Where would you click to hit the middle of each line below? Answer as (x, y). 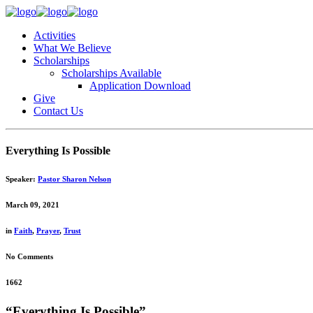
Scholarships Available (111, 73)
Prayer (48, 231)
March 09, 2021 (32, 205)
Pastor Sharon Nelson (74, 179)
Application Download (140, 86)
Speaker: (22, 179)
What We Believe (72, 48)
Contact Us (58, 111)
